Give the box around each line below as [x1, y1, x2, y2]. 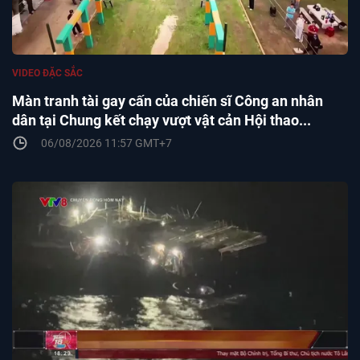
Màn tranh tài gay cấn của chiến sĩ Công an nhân [12, 92, 323, 109]
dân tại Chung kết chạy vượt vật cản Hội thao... [12, 111, 311, 129]
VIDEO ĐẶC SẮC [12, 67, 83, 79]
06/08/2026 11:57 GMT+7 [41, 136, 172, 149]
